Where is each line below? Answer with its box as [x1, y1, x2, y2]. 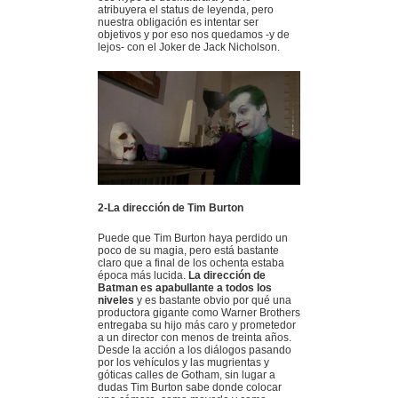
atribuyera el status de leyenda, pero [98, 4, 274, 16]
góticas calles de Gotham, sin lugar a [98, 369, 275, 382]
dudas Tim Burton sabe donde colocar [98, 381, 282, 394]
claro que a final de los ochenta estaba [98, 257, 284, 270]
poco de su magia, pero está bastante [98, 244, 279, 258]
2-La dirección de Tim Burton [98, 202, 243, 215]
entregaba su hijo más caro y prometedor [98, 319, 296, 332]
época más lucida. [98, 269, 186, 283]
